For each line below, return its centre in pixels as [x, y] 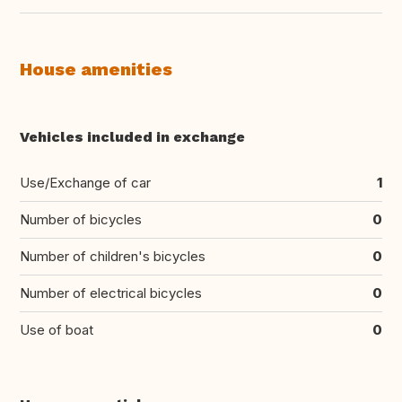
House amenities [96, 70]
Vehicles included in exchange [132, 137]
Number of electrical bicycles [111, 293]
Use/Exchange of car [85, 183]
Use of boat [57, 330]
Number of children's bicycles [113, 257]
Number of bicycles [81, 220]
